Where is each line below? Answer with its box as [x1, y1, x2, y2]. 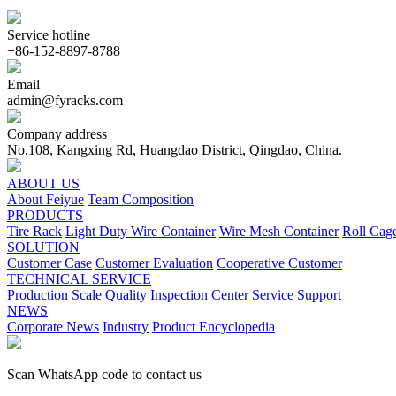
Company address [7, 126, 107, 141]
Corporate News [7, 318, 99, 334]
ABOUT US [7, 175, 80, 191]
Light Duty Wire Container [65, 223, 216, 239]
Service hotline [7, 27, 90, 42]
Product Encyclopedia [152, 318, 275, 334]
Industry [103, 318, 148, 334]
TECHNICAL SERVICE [7, 270, 151, 286]
